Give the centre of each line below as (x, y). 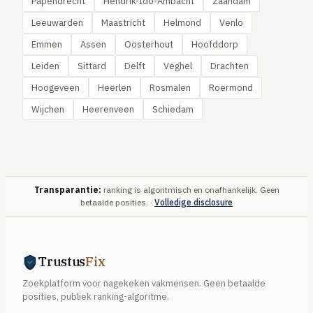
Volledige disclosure (194, 202)
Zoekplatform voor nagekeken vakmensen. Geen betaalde (144, 283)
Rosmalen (170, 88)
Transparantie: (67, 190)
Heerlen (115, 88)
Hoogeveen (56, 88)
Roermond (231, 88)
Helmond (182, 23)
